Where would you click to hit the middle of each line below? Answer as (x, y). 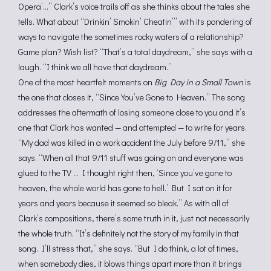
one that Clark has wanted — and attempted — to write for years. (132, 127)
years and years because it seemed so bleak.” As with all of (123, 203)
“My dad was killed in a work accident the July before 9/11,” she (132, 142)
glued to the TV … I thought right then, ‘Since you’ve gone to (125, 173)
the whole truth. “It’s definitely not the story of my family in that (129, 233)
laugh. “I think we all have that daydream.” (95, 67)
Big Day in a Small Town (199, 82)
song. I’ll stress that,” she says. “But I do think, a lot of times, (128, 248)
